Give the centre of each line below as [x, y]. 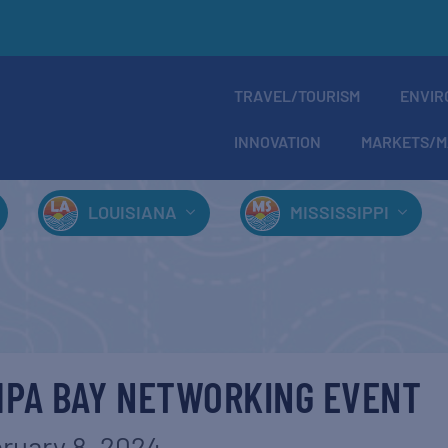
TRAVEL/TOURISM [296, 95]
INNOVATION [277, 141]
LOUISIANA [132, 212]
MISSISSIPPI [339, 212]
